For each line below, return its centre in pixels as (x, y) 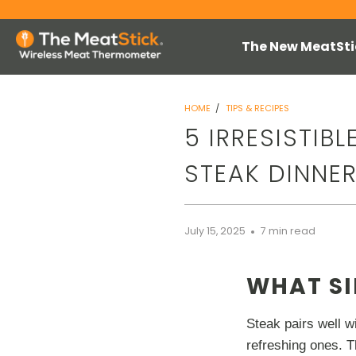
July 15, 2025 (215, 231)
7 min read (288, 231)
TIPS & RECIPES (257, 108)
